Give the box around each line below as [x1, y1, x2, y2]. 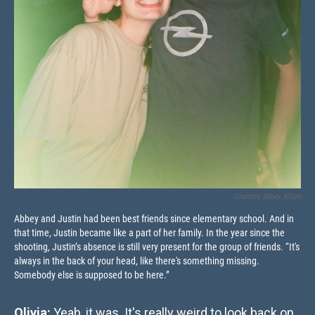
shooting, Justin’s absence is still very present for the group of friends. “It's [14, 241, 300, 253]
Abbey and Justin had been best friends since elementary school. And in [14, 213, 294, 225]
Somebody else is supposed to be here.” [14, 269, 169, 281]
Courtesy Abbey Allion [233, 192, 301, 202]
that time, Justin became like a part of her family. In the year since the [14, 227, 285, 239]
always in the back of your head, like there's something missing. [14, 255, 259, 267]
